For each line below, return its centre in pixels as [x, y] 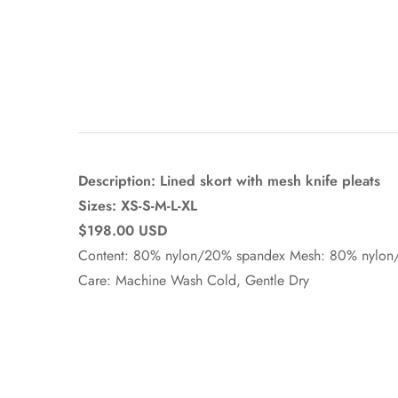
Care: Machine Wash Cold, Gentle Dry [194, 280]
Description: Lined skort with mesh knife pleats [229, 181]
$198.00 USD [123, 231]
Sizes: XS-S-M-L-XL [138, 206]
